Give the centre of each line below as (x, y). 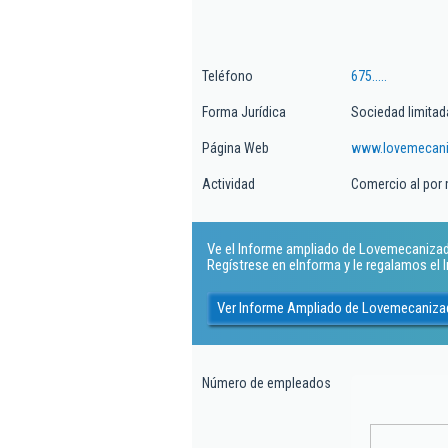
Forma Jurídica (244, 112)
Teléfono (227, 76)
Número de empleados (266, 383)
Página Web (235, 148)
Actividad (228, 184)
